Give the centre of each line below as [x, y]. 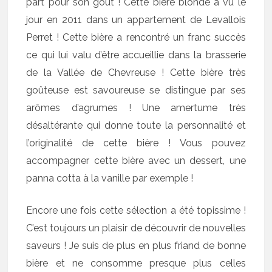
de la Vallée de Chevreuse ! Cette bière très [136, 72]
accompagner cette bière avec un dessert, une [136, 160]
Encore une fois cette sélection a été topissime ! [136, 210]
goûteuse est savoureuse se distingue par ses [136, 90]
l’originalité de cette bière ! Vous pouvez [136, 143]
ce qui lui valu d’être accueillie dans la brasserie [136, 55]
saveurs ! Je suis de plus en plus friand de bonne [136, 245]
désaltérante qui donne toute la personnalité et [136, 125]
